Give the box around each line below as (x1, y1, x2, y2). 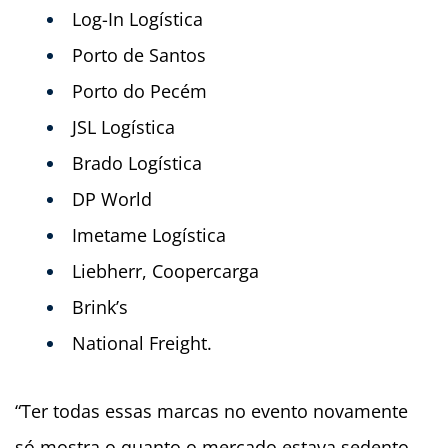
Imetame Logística (72, 223, 226, 248)
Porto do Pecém (72, 79, 207, 104)
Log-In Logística (72, 7, 203, 32)
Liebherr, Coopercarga (72, 259, 259, 284)
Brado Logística (72, 151, 202, 176)
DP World (72, 187, 152, 212)
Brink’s (72, 295, 128, 320)
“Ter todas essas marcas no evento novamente (15, 399, 408, 424)
